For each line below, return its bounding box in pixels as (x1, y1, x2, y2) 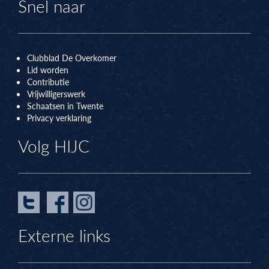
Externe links (18, 223, 110, 247)
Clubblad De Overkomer (27, 52, 116, 64)
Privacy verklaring (27, 112, 91, 124)
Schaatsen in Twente (27, 100, 103, 112)
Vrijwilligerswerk (27, 88, 85, 100)
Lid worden (27, 64, 68, 76)
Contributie (27, 76, 69, 88)
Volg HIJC (18, 134, 89, 158)
